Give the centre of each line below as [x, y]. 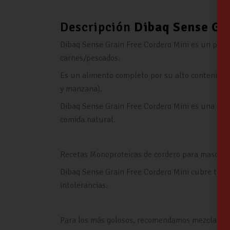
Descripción [97, 27]
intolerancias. [84, 186]
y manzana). [81, 89]
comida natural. [88, 120]
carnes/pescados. [90, 58]
